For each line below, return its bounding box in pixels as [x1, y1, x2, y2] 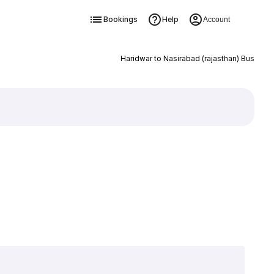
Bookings [103, 15, 138, 24]
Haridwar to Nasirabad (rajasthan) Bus [120, 54, 254, 63]
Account [202, 15, 230, 24]
